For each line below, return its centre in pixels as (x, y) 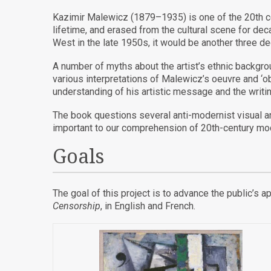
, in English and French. (148, 206)
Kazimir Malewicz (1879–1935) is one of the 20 (154, 18)
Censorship (77, 206)
